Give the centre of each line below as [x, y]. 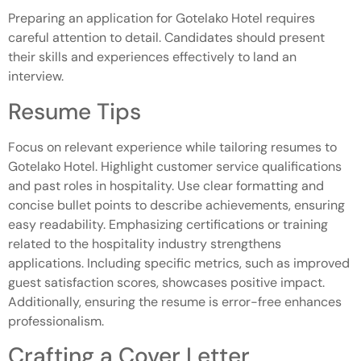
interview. [36, 77]
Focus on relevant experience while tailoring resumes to [172, 147]
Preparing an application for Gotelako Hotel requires [162, 19]
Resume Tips [75, 111]
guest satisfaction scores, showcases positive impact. [166, 282]
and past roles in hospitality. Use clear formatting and [166, 185]
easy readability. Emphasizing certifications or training [168, 224]
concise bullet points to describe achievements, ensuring [176, 205]
